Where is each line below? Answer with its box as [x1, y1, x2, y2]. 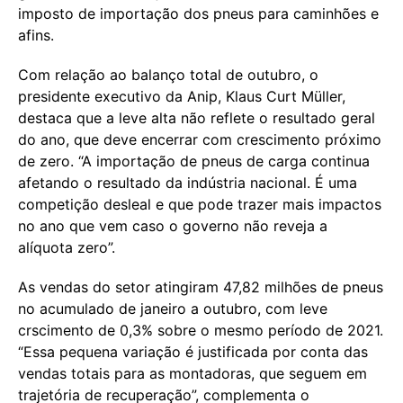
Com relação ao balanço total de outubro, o [18, 65, 318, 84]
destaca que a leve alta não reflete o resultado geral [18, 108, 375, 127]
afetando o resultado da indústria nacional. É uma [18, 173, 357, 192]
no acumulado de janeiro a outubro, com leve [18, 299, 327, 318]
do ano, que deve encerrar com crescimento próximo [18, 130, 381, 148]
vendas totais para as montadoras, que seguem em [18, 363, 367, 382]
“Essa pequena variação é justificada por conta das [18, 342, 368, 361]
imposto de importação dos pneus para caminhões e [18, 4, 379, 22]
